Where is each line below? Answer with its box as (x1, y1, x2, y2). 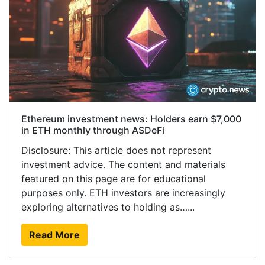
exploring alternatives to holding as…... (21, 201, 195, 213)
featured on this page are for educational (21, 172, 206, 185)
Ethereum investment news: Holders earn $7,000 (21, 112, 241, 125)
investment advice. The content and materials (21, 158, 225, 170)
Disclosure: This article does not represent (21, 144, 211, 156)
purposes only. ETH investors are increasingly (21, 186, 225, 199)
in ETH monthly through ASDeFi (21, 124, 164, 136)
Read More (29, 228, 80, 241)
